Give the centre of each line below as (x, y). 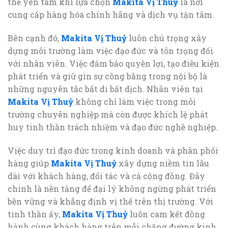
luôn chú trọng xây (167, 38)
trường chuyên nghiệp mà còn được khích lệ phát (108, 114)
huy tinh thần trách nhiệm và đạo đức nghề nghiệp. (113, 127)
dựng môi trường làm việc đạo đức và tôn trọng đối (110, 50)
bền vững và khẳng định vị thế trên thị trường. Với (110, 201)
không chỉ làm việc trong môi (135, 101)
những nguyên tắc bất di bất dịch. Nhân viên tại (105, 89)
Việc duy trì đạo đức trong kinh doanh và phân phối (113, 150)
